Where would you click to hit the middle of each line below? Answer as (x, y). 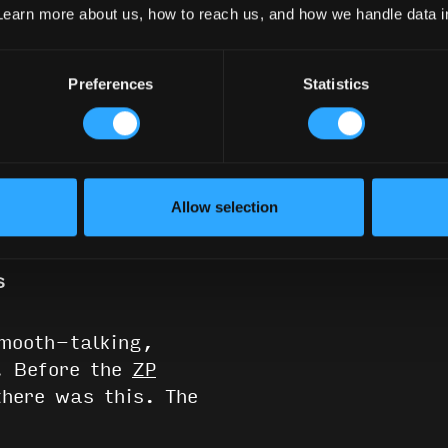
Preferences (111, 84)
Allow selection (224, 207)
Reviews (141, 197)
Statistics (336, 84)
